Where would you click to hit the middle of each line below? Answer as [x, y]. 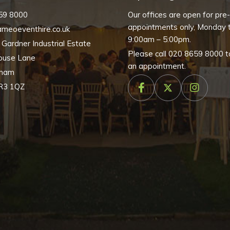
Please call [148, 54]
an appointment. [157, 66]
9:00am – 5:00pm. [159, 39]
